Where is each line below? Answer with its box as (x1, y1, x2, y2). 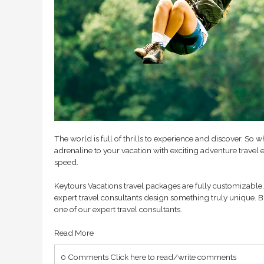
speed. (54, 157, 78, 167)
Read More (54, 227, 94, 237)
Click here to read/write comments (110, 252, 236, 262)
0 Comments (61, 252, 110, 262)
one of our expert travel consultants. (54, 204, 182, 214)
